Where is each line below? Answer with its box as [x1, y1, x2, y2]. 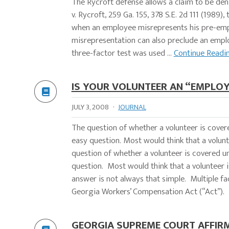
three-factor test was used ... [71, 46, 174, 61]
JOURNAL [118, 101, 146, 114]
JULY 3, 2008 [71, 101, 109, 114]
